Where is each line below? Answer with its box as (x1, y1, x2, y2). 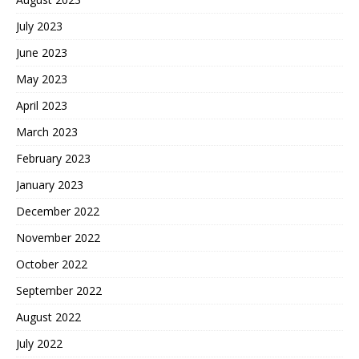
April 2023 (16, 98, 67, 113)
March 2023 (16, 124, 78, 139)
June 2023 (16, 45, 67, 60)
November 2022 (16, 230, 100, 245)
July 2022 (16, 336, 63, 351)
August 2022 (16, 309, 81, 325)
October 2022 (16, 256, 87, 272)
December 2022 (16, 204, 99, 219)
